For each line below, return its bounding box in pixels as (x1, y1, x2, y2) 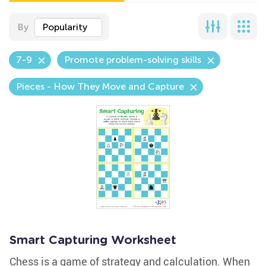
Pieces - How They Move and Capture (16, 81, 184, 92)
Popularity (42, 21, 87, 33)
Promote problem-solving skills (64, 54, 201, 65)
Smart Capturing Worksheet (9, 235, 176, 246)
